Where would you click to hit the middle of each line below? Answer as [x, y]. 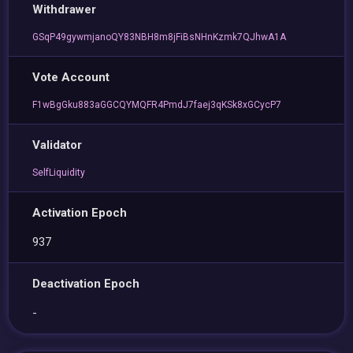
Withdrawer [65, 9]
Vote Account [71, 77]
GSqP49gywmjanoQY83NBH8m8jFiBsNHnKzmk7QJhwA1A [160, 37]
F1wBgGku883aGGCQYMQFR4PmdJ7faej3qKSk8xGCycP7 [157, 105]
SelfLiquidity [59, 173]
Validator [58, 145]
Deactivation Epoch [86, 284]
